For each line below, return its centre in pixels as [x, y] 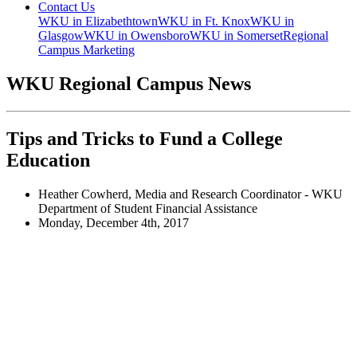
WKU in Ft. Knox [204, 22]
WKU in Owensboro [137, 36]
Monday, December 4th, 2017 [114, 222]
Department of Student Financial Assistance [148, 208]
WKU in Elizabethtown [98, 22]
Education [48, 160]
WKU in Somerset [236, 36]
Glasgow [61, 36]
